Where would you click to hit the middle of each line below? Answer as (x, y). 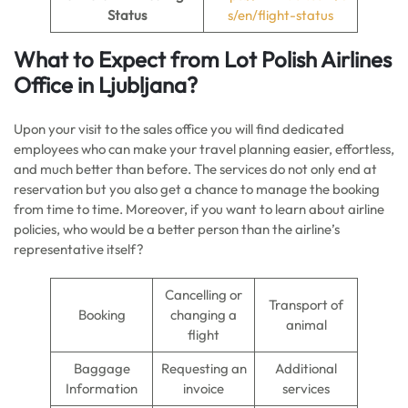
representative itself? (80, 249)
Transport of (306, 305)
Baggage (102, 368)
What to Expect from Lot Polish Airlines (203, 59)
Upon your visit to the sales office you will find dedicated (179, 129)
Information (102, 388)
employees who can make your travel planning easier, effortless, (204, 149)
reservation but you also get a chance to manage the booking (197, 189)
